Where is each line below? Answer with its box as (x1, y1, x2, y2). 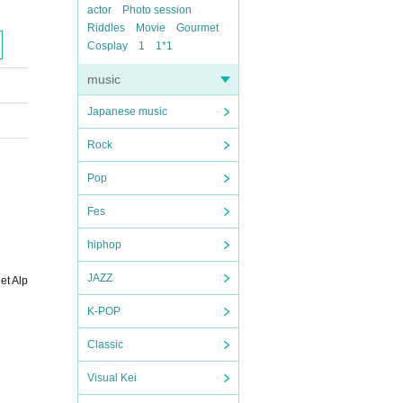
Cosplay (87, 40, 128, 52)
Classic (87, 338, 123, 351)
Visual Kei (87, 372, 137, 384)
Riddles (87, 22, 125, 34)
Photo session (122, 4, 192, 16)
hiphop (87, 238, 121, 251)
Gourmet (176, 22, 219, 34)
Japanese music (87, 105, 167, 118)
